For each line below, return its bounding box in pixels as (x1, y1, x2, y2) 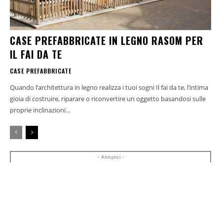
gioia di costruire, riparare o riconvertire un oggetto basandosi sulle (10, 94, 206, 104)
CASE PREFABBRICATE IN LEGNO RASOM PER (10, 33, 203, 48)
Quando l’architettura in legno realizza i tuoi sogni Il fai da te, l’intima (10, 83, 208, 92)
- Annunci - (97, 154, 124, 160)
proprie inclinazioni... (10, 106, 70, 115)
